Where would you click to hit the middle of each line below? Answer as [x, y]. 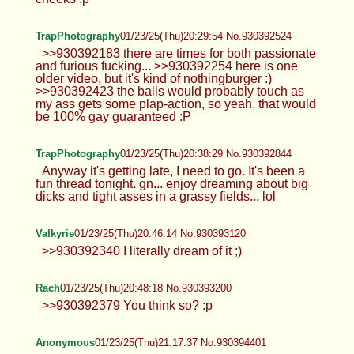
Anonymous [65, 342]
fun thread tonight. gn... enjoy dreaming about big [171, 183]
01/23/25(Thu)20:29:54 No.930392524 [205, 36]
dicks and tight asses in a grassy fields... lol [155, 196]
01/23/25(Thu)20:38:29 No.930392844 [205, 153]
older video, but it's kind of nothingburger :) [153, 78]
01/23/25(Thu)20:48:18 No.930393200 [145, 288]
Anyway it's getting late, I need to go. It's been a [173, 171]
